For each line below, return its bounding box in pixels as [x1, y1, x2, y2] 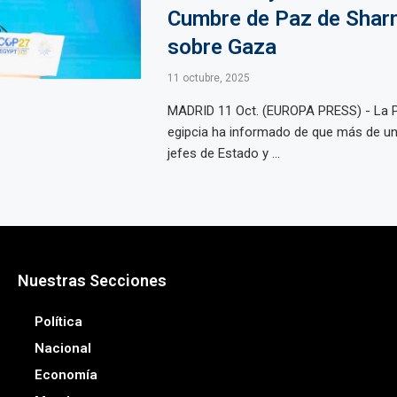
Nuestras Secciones [17, 271, 167, 290]
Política [34, 314, 82, 330]
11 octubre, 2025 [167, 72, 250, 84]
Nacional [34, 340, 91, 356]
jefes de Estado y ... [167, 145, 280, 161]
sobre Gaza [167, 35, 276, 59]
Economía [34, 367, 97, 383]
